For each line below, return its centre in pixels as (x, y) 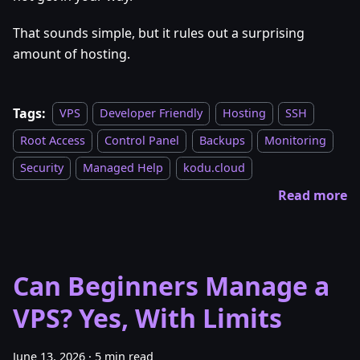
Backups (222, 141)
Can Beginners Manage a (171, 285)
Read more (313, 195)
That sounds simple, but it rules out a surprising (159, 33)
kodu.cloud (214, 168)
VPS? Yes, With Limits (147, 317)
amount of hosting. (72, 53)
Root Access (53, 141)
